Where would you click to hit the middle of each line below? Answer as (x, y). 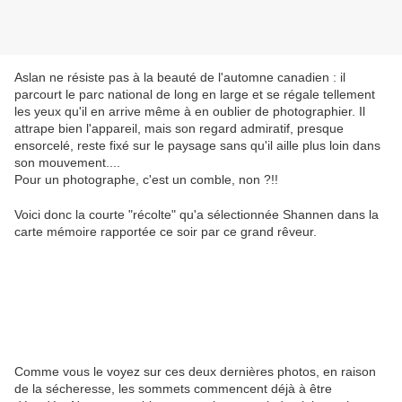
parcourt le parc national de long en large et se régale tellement (195, 95)
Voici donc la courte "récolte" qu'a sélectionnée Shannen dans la (197, 215)
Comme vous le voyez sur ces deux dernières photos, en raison (195, 372)
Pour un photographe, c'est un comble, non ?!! (146, 180)
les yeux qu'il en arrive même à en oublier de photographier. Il (190, 112)
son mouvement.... (67, 163)
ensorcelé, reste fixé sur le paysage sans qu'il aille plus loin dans (197, 146)
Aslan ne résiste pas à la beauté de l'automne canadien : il (180, 78)
